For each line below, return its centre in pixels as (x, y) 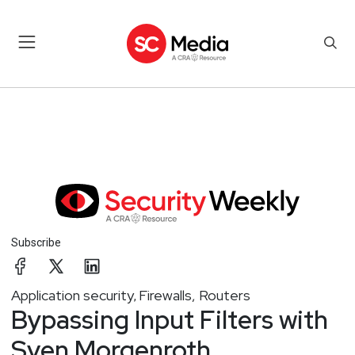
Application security (73, 295)
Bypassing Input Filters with (170, 319)
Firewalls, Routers (195, 295)
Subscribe (36, 242)
